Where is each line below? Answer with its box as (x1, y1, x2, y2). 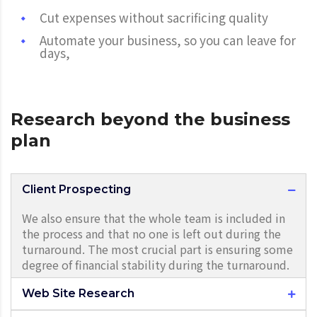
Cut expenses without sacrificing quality (40, 8, 268, 26)
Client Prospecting (22, 182, 131, 196)
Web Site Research (22, 286, 134, 300)
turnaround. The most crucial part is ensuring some (22, 240, 293, 258)
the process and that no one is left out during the (22, 224, 281, 242)
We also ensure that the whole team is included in (22, 209, 285, 226)
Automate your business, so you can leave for (40, 30, 296, 49)
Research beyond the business (11, 108, 290, 129)
